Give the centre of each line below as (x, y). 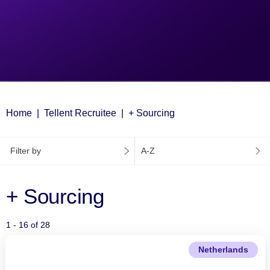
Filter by (26, 151)
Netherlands (223, 250)
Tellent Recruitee (80, 113)
